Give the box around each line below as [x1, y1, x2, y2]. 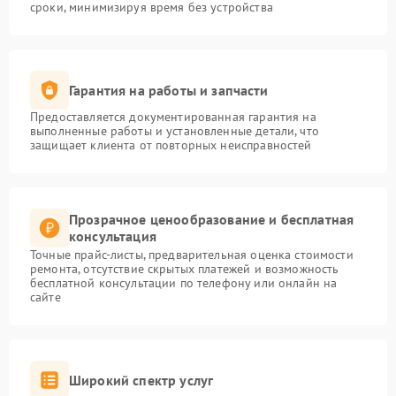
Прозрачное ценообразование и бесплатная [69, 210, 354, 229]
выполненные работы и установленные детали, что [30, 123, 319, 140]
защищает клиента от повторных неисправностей [30, 137, 312, 154]
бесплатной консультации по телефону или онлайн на [30, 275, 338, 292]
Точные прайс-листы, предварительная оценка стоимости [30, 247, 354, 263]
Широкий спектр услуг [69, 370, 214, 389]
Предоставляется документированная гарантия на [30, 109, 316, 126]
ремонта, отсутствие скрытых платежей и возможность [30, 261, 339, 278]
